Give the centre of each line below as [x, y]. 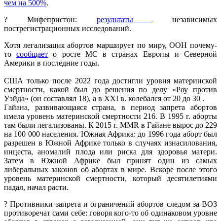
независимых [185, 20]
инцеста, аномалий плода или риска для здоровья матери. [110, 152]
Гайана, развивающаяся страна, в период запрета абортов [110, 108]
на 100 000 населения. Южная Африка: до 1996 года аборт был [110, 134]
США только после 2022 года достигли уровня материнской [110, 81]
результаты [125, 20]
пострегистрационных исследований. [68, 29]
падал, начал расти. [36, 187]
